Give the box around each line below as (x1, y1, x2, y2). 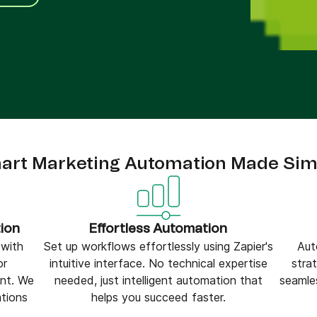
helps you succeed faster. (91, 290, 226, 304)
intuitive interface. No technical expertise (49, 256, 267, 270)
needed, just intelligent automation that (54, 273, 263, 287)
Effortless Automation (89, 223, 228, 236)
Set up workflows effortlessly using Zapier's (43, 239, 273, 253)
